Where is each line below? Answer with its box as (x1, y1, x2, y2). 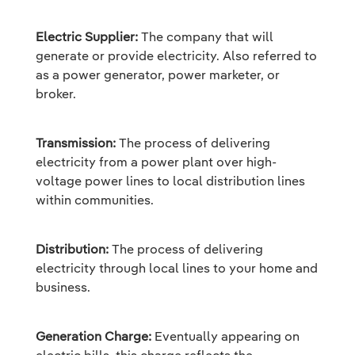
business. (36, 279, 90, 295)
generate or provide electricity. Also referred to (36, 48, 317, 63)
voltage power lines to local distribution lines (36, 173, 305, 189)
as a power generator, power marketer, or (36, 67, 280, 82)
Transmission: (36, 135, 116, 151)
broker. (36, 86, 76, 101)
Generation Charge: (36, 328, 151, 344)
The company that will (138, 29, 273, 44)
